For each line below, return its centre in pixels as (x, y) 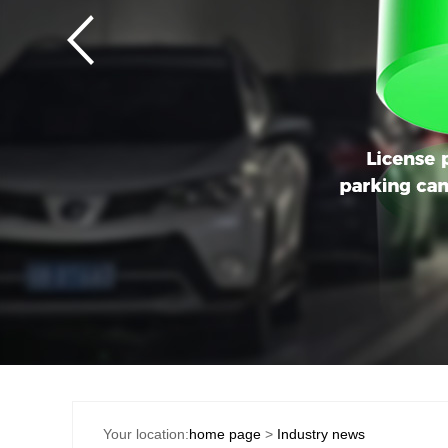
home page (225, 434)
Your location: (146, 434)
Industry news (321, 434)
